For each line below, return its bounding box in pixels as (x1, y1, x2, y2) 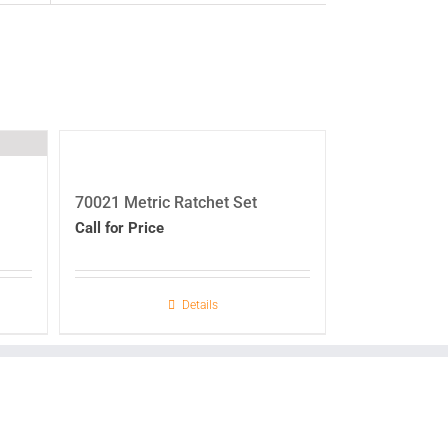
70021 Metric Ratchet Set (75, 193, 258, 213)
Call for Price (75, 219, 165, 238)
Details (181, 298, 218, 313)
